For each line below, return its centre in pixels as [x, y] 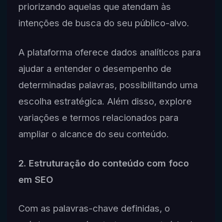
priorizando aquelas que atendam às [94, 7]
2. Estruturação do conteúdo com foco [103, 163]
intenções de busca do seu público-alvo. [104, 23]
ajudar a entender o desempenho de [95, 68]
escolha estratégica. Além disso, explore [105, 101]
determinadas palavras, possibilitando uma [108, 84]
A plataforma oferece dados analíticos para [109, 52]
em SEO [35, 179]
